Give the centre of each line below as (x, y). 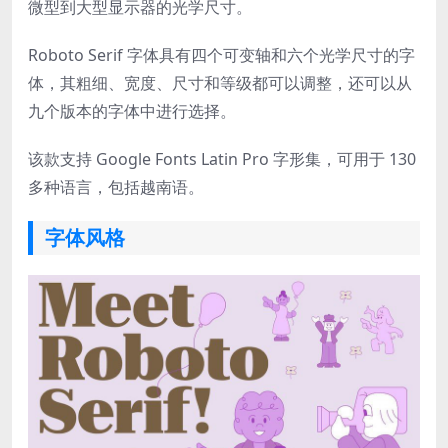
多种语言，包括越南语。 (116, 186)
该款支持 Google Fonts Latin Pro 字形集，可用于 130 (222, 158)
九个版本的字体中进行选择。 (132, 110)
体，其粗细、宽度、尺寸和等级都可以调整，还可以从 (220, 82)
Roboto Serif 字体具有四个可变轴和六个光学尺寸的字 (221, 54)
